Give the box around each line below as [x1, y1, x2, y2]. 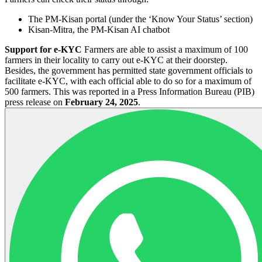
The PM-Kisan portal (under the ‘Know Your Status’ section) [28, 13, 253, 24]
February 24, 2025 [65, 96, 138, 107]
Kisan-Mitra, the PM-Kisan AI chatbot [28, 24, 170, 35]
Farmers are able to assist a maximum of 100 [82, 44, 248, 54]
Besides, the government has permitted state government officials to [5, 65, 253, 75]
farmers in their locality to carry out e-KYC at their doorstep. [5, 54, 227, 65]
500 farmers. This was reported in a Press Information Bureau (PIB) [5, 86, 254, 96]
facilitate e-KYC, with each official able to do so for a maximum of [5, 75, 251, 86]
